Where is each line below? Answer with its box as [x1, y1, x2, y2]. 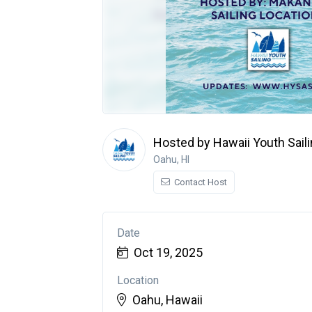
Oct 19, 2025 [134, 245, 203, 260]
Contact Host [172, 177, 227, 187]
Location [117, 274, 159, 287]
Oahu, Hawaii [132, 292, 203, 307]
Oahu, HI [153, 154, 189, 165]
